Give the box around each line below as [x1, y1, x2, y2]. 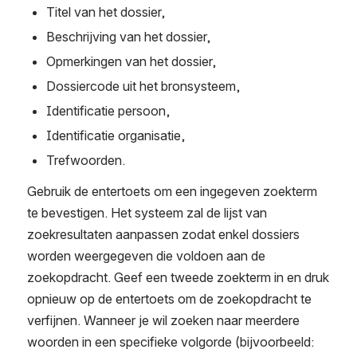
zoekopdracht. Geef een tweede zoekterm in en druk [27, 269, 329, 286]
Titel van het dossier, [46, 4, 165, 21]
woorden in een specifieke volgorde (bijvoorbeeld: [27, 334, 314, 351]
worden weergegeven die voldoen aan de [27, 248, 265, 265]
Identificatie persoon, [46, 103, 170, 120]
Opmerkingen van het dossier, [46, 53, 216, 70]
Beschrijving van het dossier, [46, 29, 210, 45]
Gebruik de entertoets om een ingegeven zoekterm [27, 183, 317, 200]
